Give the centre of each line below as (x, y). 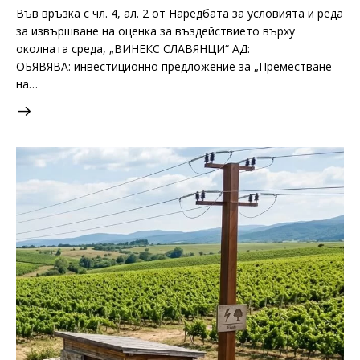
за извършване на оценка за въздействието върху (155, 31)
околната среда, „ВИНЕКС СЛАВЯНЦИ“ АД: (133, 49)
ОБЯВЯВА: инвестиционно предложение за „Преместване (174, 67)
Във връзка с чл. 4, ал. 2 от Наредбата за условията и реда (180, 14)
